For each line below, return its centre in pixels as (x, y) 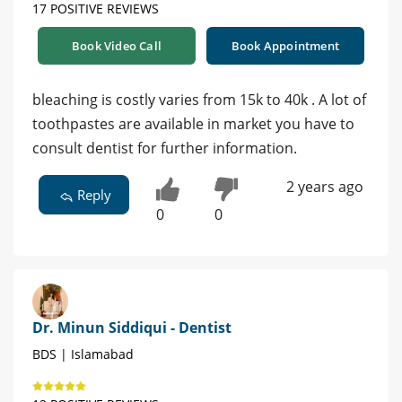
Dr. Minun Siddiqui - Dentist (132, 327)
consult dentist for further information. (165, 149)
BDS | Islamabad (83, 354)
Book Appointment (285, 46)
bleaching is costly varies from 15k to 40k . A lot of (199, 100)
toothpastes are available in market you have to (193, 124)
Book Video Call (117, 46)
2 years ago (324, 187)
